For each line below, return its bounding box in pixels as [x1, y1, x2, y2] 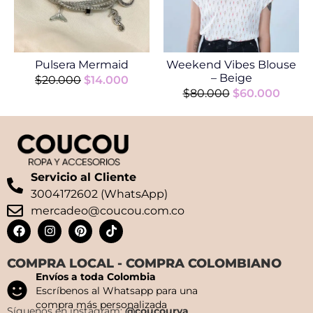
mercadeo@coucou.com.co [30, 203, 184, 217]
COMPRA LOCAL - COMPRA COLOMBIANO [7, 255, 282, 271]
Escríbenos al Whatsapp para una [36, 284, 198, 297]
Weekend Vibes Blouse [166, 57, 296, 71]
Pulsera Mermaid [35, 57, 129, 71]
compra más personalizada [36, 298, 168, 311]
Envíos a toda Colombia [36, 270, 156, 283]
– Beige [210, 71, 252, 85]
